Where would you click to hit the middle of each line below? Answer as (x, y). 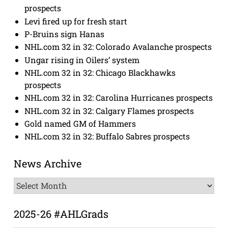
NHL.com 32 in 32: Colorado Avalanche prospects (118, 47)
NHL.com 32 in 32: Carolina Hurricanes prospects (119, 98)
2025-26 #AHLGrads (61, 213)
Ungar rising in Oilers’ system (82, 60)
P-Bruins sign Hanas (65, 34)
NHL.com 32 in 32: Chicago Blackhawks (100, 73)
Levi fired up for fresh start (76, 21)
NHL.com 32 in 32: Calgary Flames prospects (109, 110)
